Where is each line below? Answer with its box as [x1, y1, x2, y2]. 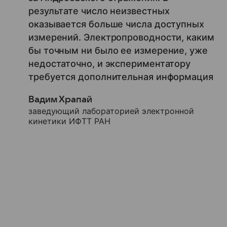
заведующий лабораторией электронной [28, 105, 194, 116]
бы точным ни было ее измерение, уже [28, 45, 208, 56]
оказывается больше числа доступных [28, 18, 204, 29]
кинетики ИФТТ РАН [28, 116, 110, 126]
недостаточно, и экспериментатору [28, 58, 191, 69]
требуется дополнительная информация [28, 71, 213, 82]
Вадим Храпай [28, 94, 92, 104]
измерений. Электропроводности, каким [28, 31, 214, 43]
